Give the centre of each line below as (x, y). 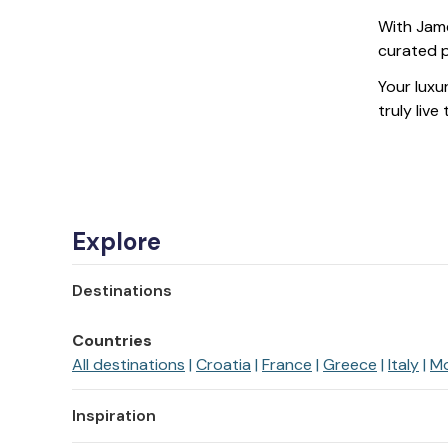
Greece (350, 365)
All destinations (128, 365)
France (287, 365)
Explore (116, 242)
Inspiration (114, 416)
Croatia (223, 365)
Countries (112, 341)
